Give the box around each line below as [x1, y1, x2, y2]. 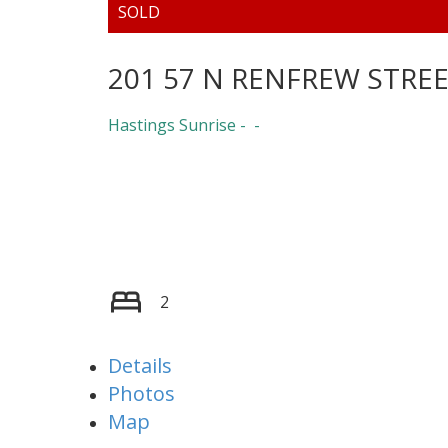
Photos [107, 380, 175, 408]
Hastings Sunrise [107, 114, 236, 137]
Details [107, 352, 172, 380]
